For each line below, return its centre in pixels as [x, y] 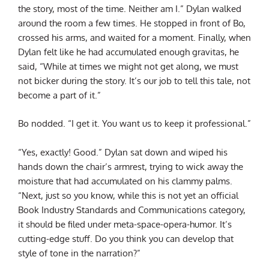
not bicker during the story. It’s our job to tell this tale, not [134, 81]
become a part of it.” [59, 95]
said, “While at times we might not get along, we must [128, 66]
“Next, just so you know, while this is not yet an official [128, 195]
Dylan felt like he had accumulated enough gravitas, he [128, 52]
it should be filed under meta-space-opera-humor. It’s [125, 224]
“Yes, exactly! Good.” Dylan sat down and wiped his [123, 152]
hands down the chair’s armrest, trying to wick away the [131, 166]
